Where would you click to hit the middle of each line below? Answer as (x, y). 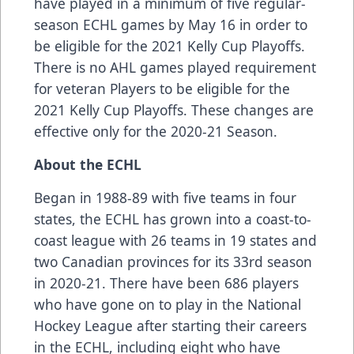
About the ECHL (88, 165)
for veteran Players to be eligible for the (162, 89)
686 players (262, 283)
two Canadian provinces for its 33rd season (173, 262)
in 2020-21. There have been (129, 283)
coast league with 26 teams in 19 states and (175, 241)
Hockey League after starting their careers (170, 326)
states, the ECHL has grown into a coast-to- (173, 219)
